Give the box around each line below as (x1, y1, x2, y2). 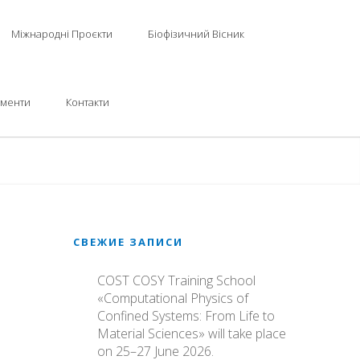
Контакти (66, 95, 109, 109)
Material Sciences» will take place (97, 325, 286, 342)
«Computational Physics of (97, 289, 248, 307)
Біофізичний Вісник (148, 27, 244, 41)
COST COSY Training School (97, 272, 256, 289)
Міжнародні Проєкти (11, 27, 112, 41)
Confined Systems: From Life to (97, 307, 275, 325)
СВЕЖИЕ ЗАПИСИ (73, 235, 183, 249)
